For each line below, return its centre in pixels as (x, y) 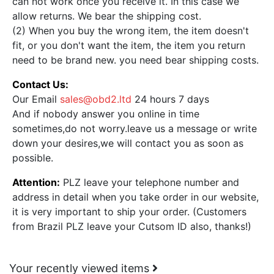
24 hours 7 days (170, 99)
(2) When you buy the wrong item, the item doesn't (130, 30)
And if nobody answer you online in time (106, 113)
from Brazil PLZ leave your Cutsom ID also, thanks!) (131, 226)
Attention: (36, 182)
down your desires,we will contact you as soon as (128, 143)
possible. (32, 157)
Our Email (36, 99)
